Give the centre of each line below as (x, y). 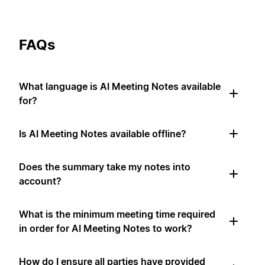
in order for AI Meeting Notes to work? (106, 229)
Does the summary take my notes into (105, 167)
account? (40, 181)
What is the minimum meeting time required (117, 214)
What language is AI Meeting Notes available (120, 87)
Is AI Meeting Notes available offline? (103, 134)
